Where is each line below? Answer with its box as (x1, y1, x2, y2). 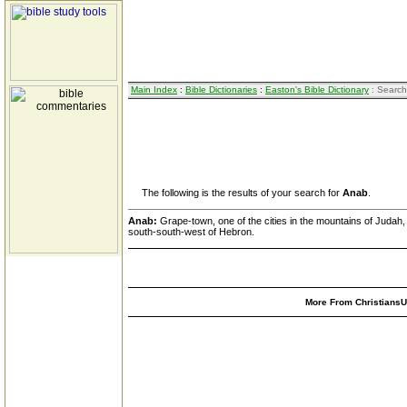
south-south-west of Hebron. (128, 226, 254, 237)
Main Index (131, 84, 177, 94)
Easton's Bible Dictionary (265, 84, 369, 94)
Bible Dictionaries (185, 84, 257, 94)
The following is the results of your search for (128, 187, 342, 198)
